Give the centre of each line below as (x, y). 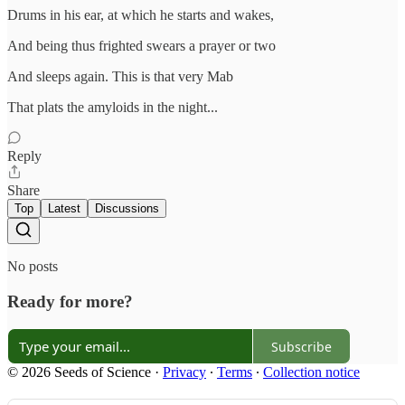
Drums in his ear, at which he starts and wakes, (141, 14)
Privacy (184, 372)
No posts (33, 266)
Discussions (127, 208)
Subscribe (301, 346)
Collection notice (311, 372)
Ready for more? (70, 301)
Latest (64, 208)
